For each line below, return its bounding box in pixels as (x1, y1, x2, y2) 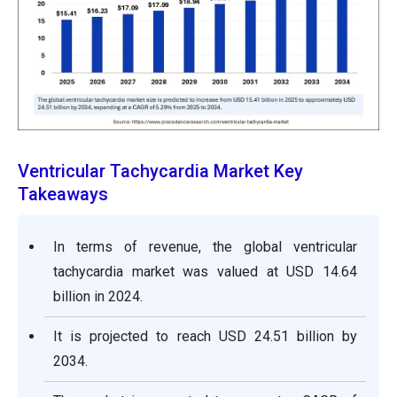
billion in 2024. (53, 288, 143, 306)
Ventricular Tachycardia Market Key (18, 160, 303, 183)
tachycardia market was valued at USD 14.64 (53, 263, 357, 281)
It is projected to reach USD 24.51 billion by (53, 328, 357, 346)
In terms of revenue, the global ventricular (53, 238, 357, 256)
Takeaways (18, 183, 108, 206)
